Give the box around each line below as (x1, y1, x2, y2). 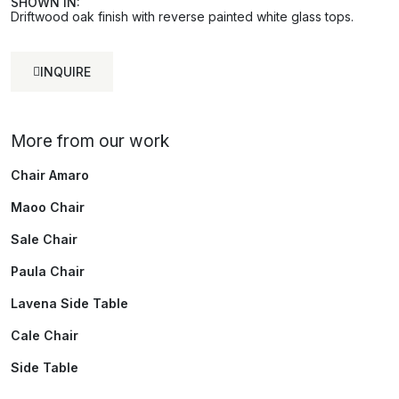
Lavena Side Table (11, 296, 128, 311)
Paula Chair (11, 264, 85, 279)
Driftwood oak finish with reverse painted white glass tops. (11, 9, 354, 24)
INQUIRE (40, 64, 91, 79)
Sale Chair (11, 232, 77, 247)
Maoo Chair (11, 199, 85, 215)
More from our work (11, 131, 169, 151)
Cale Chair (11, 328, 78, 343)
